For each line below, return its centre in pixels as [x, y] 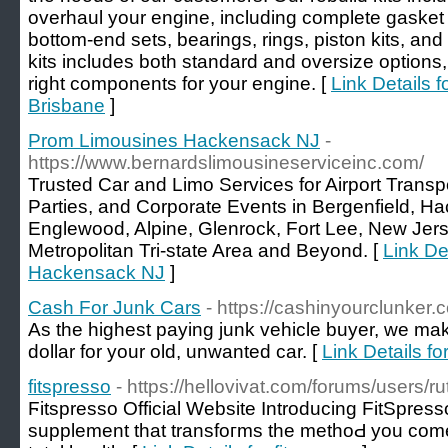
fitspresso [69, 386]
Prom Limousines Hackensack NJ [174, 140]
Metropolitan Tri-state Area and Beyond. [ [205, 250]
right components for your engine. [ [179, 83]
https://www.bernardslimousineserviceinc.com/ [226, 162]
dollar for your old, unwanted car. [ [175, 351]
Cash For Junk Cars [114, 307]
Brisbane [66, 105]
